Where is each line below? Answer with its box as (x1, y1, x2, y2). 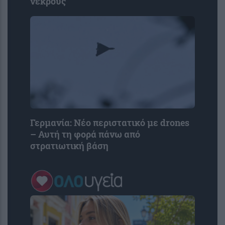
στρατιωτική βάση (30, 140, 108, 152)
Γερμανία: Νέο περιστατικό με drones (30, 117, 189, 129)
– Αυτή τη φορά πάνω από (30, 129, 140, 141)
